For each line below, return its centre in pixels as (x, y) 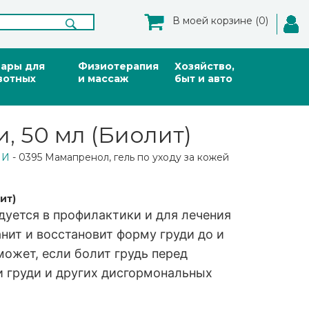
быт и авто (203, 79)
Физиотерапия (118, 66)
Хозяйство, (205, 66)
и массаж (103, 79)
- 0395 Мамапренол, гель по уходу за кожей (119, 157)
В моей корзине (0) (220, 21)
